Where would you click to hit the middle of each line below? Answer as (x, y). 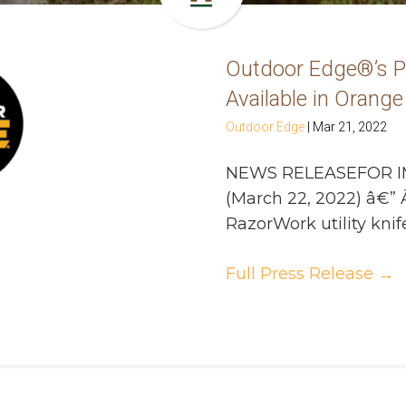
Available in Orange (314, 99)
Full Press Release (302, 274)
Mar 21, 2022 (350, 127)
